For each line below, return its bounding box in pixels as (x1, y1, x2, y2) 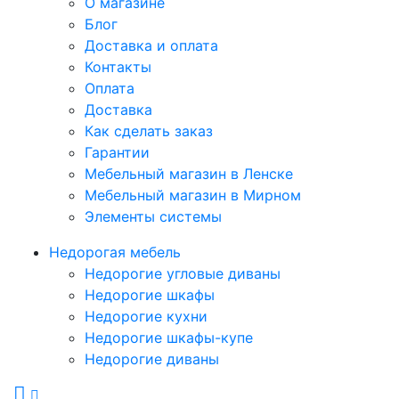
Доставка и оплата (85, 37, 218, 55)
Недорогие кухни (85, 307, 208, 326)
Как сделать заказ (85, 122, 213, 141)
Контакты (85, 58, 151, 77)
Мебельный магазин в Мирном (85, 186, 301, 205)
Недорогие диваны (85, 350, 219, 369)
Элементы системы (85, 208, 222, 226)
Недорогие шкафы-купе (85, 329, 253, 347)
